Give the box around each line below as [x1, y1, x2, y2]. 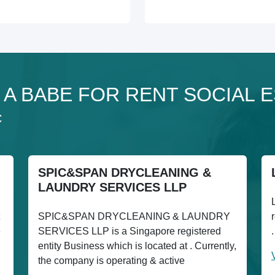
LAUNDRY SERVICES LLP [38, 180, 187, 194]
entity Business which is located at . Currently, [38, 241, 236, 251]
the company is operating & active [38, 255, 185, 266]
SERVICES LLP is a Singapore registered [38, 226, 221, 236]
